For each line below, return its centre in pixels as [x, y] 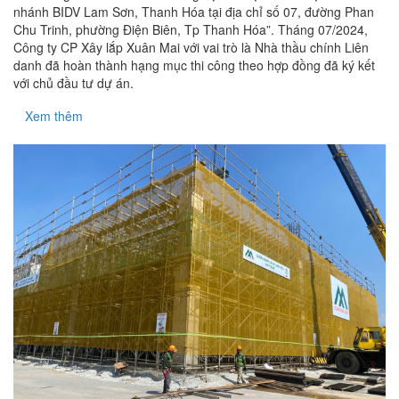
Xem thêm [54, 116]
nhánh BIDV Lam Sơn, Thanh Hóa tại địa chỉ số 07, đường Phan [194, 12]
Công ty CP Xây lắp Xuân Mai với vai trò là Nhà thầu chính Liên [191, 48]
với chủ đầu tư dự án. [73, 83]
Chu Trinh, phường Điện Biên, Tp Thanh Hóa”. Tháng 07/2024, [191, 30]
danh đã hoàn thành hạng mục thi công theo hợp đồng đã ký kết [194, 65]
